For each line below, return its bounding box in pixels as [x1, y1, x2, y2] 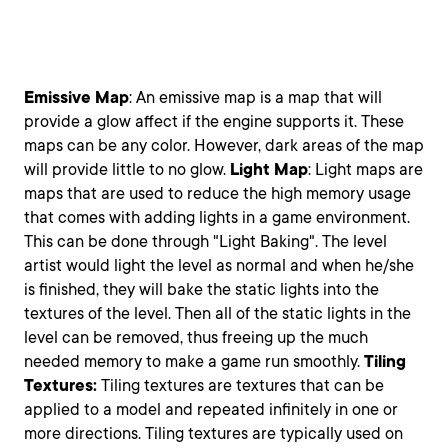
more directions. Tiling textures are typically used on [24, 424, 403, 443]
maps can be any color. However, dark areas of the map [24, 136, 424, 155]
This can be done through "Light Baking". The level [24, 232, 387, 251]
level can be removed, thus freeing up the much [24, 328, 368, 347]
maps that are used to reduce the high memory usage [24, 184, 411, 203]
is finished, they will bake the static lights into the [24, 280, 379, 299]
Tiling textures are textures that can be [101, 376, 384, 395]
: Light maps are [308, 160, 423, 179]
